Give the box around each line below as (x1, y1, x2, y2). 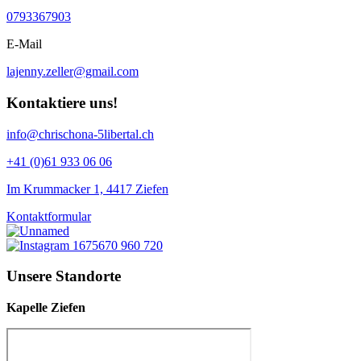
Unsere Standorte (6, 268, 121, 285)
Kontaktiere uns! (6, 93, 118, 111)
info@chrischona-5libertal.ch (6, 127, 154, 141)
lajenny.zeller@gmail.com (6, 64, 139, 79)
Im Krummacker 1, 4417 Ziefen (6, 181, 168, 196)
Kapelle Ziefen (6, 301, 85, 315)
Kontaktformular (6, 209, 91, 223)
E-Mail (6, 37, 42, 52)
